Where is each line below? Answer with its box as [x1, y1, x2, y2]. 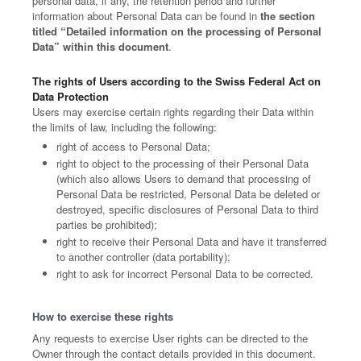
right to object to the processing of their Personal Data [56, 156, 309, 171]
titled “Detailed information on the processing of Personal [32, 23, 322, 39]
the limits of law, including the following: [32, 119, 217, 135]
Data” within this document [32, 39, 168, 54]
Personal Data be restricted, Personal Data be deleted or [56, 186, 320, 201]
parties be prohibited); [56, 217, 157, 232]
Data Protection [32, 89, 109, 104]
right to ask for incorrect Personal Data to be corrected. [56, 266, 313, 281]
